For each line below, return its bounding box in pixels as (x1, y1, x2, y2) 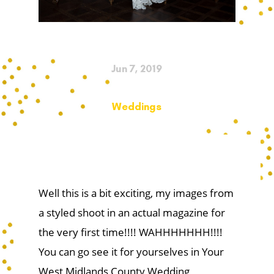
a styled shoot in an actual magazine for (38, 205, 225, 220)
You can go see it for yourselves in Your (38, 244, 224, 259)
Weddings (112, 100, 162, 113)
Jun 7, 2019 (111, 62, 163, 75)
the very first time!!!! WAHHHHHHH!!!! (38, 224, 223, 239)
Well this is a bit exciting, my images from (38, 185, 234, 200)
